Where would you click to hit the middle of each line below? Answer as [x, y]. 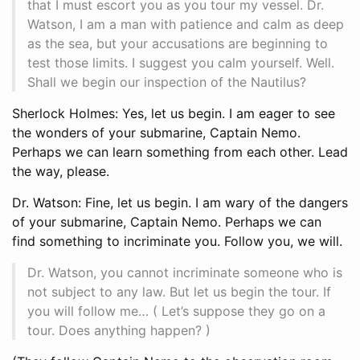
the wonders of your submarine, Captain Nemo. [156, 132]
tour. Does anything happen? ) [119, 330]
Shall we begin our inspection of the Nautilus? [167, 82]
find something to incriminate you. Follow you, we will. [177, 241]
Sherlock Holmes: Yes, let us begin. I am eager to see [174, 113]
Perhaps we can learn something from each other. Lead [180, 151]
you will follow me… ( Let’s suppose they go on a [176, 311]
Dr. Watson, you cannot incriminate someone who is [185, 272]
